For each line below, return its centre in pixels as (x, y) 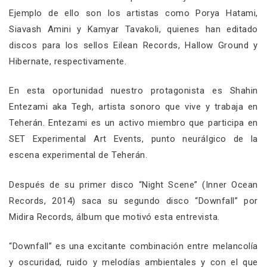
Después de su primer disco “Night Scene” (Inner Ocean (133, 184)
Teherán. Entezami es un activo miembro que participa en (133, 123)
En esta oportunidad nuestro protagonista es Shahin (133, 91)
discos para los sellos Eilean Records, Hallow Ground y (133, 45)
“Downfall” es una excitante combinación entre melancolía (133, 246)
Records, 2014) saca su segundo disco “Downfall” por (133, 201)
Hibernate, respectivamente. (68, 61)
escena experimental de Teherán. (78, 155)
